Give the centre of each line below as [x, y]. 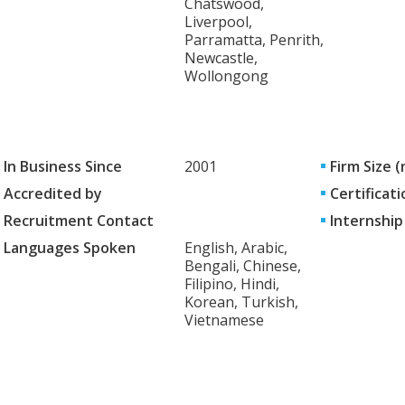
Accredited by [53, 193]
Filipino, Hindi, [232, 284]
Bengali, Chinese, [243, 266]
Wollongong [226, 76]
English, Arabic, [236, 248]
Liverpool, [218, 22]
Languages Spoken [70, 248]
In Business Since [63, 166]
